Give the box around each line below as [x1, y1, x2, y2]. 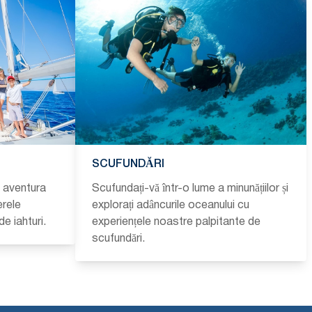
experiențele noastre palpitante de [92, 217, 260, 227]
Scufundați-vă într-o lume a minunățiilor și [92, 183, 288, 194]
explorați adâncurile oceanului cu [92, 200, 249, 210]
